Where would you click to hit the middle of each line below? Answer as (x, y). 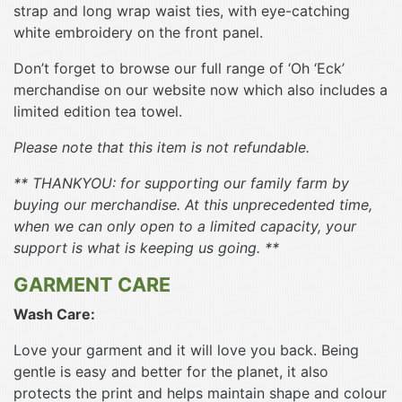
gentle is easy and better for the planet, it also (171, 371)
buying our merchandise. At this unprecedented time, (193, 204)
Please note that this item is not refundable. (162, 147)
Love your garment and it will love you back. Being (186, 350)
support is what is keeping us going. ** (146, 247)
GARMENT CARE (92, 284)
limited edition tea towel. (98, 111)
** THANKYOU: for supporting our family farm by (181, 183)
